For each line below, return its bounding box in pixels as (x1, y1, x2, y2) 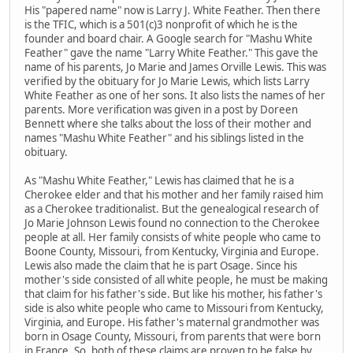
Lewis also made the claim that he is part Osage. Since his (24, 258, 297, 273)
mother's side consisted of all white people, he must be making (24, 272, 328, 287)
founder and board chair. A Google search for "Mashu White (24, 31, 313, 46)
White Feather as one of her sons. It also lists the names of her (24, 87, 325, 102)
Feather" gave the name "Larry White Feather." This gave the (24, 45, 318, 60)
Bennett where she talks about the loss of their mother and (24, 116, 311, 131)
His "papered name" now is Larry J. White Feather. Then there (24, 2, 321, 17)
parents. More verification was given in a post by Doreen (24, 102, 298, 117)
